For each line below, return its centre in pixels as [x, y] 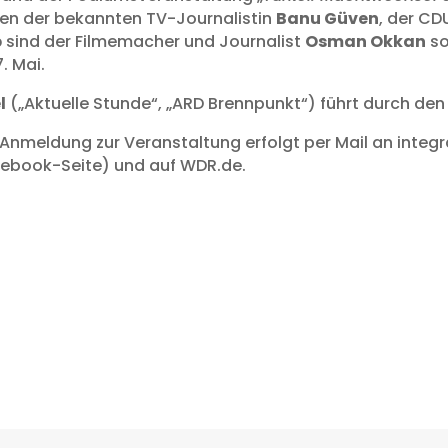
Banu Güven [328, 19]
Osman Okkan [366, 42]
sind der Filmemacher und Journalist [154, 42]
